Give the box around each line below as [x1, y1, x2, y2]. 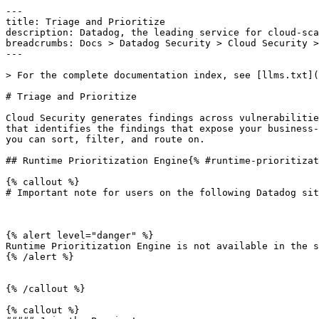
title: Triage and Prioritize [6, 16, 165, 27]
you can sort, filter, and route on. [6, 134, 205, 145]
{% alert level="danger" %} [6, 230, 154, 241]
